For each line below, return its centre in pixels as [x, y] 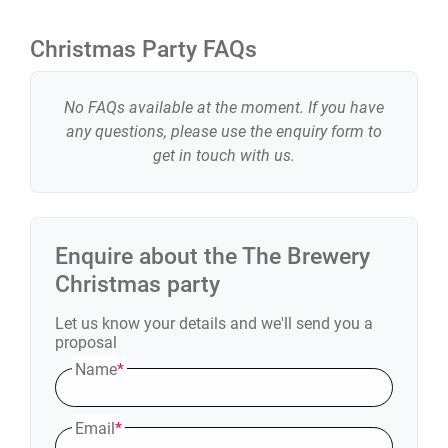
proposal [86, 342]
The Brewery [306, 256]
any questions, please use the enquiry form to [224, 131]
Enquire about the [148, 256]
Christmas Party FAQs [143, 49]
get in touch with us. [224, 155]
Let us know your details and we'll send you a [214, 323]
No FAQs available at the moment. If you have [224, 107]
